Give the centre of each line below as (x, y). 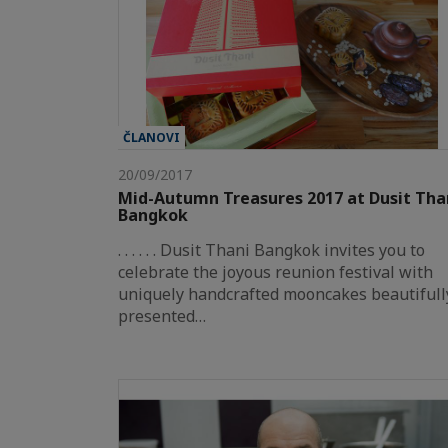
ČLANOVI (151, 137)
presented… (162, 315)
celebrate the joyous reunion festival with (275, 271)
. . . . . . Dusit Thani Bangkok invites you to (271, 249)
